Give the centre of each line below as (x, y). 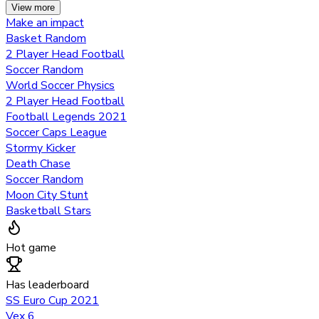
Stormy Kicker (41, 148)
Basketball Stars (48, 210)
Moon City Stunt (47, 195)
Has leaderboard (47, 284)
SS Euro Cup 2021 (52, 300)
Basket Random (46, 38)
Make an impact (45, 22)
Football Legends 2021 (66, 116)
